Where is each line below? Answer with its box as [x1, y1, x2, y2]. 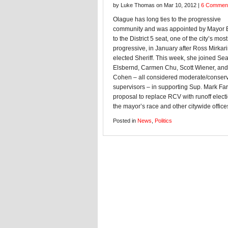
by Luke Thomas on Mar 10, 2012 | [113, 2, 201, 8]
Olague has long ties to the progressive [113, 16, 221, 23]
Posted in [113, 118, 137, 124]
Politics [155, 118, 172, 124]
